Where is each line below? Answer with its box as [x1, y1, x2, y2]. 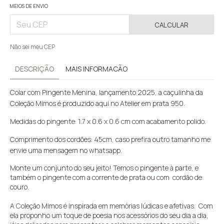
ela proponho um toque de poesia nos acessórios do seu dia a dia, [10, 210, 208, 220]
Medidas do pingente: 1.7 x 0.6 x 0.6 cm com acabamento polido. [10, 116, 206, 126]
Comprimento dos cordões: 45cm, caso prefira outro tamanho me [10, 134, 210, 144]
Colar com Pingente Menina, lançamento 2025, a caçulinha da [10, 87, 203, 97]
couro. [10, 182, 29, 192]
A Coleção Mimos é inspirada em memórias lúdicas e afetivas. [10, 201, 197, 211]
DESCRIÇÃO [15, 64, 54, 74]
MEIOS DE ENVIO [9, 2, 48, 10]
